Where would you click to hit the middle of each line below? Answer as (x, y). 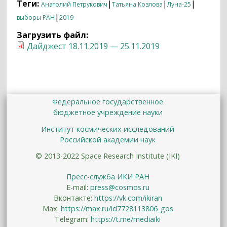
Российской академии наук (108, 139)
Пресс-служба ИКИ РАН (108, 176)
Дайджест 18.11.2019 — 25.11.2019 (93, 46)
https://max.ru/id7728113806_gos (117, 208)
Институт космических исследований (108, 129)
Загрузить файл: (54, 35)
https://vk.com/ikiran (128, 198)
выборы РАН (36, 17)
